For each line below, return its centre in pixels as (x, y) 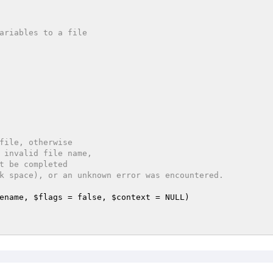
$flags (48, 197)
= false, (87, 197)
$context (131, 197)
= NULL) (170, 197)
